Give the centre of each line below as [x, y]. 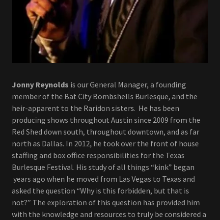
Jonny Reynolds [40, 85]
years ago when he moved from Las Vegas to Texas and [103, 179]
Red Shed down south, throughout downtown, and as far [106, 132]
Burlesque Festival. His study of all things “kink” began [103, 167]
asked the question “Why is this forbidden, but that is [100, 191]
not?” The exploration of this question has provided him [106, 203]
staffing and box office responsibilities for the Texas [98, 155]
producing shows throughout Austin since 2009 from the [106, 120]
